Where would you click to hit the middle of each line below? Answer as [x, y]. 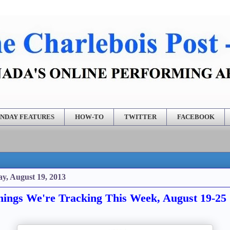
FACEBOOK [196, 117]
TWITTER [140, 117]
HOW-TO [89, 117]
